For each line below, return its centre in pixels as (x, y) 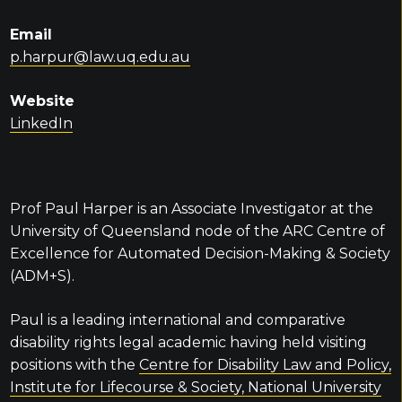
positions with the (74, 365)
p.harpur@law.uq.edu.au (100, 57)
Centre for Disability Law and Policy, (265, 365)
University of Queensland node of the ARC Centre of (197, 231)
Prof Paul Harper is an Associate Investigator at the (191, 209)
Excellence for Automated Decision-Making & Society (200, 253)
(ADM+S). (42, 276)
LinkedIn (41, 123)
